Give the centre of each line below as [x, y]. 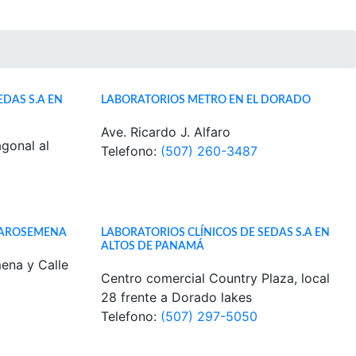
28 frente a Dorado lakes [176, 297]
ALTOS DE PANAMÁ [153, 246]
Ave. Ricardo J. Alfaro [166, 132]
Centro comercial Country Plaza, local [215, 278]
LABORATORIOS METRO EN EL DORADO [206, 100]
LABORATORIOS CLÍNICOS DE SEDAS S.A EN [215, 232]
